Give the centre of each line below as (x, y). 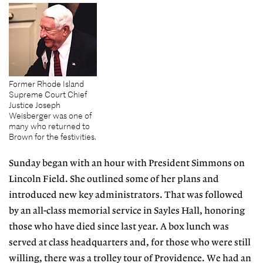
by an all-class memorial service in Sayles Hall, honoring (127, 211)
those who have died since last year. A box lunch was (119, 227)
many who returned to (49, 127)
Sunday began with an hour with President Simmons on (127, 163)
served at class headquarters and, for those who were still (130, 242)
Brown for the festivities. (53, 137)
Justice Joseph (35, 105)
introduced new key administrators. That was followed (126, 195)
